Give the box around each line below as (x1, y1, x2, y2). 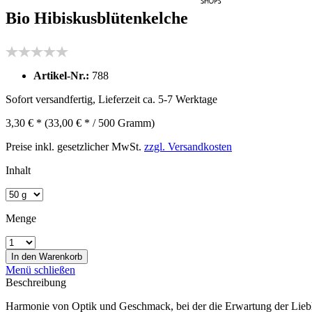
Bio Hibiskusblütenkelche (6, 8, 188, 27)
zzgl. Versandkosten (144, 140, 232, 153)
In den (11, 251, 36, 262)
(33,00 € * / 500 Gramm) (45, 116, 155, 129)
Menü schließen (6, 263, 75, 276)
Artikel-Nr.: (33, 69, 92, 81)
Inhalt (6, 164, 31, 176)
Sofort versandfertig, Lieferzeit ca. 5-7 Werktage (6, 93, 217, 105)
